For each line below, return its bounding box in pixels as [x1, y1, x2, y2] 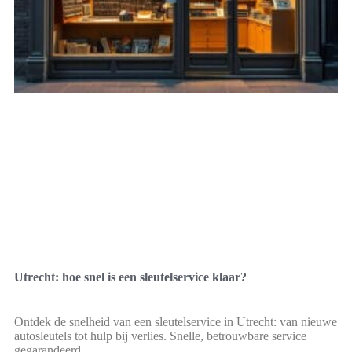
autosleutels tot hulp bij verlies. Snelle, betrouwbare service [14, 328, 306, 343]
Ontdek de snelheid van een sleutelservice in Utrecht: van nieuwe [14, 314, 337, 328]
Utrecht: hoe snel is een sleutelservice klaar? [14, 269, 247, 284]
